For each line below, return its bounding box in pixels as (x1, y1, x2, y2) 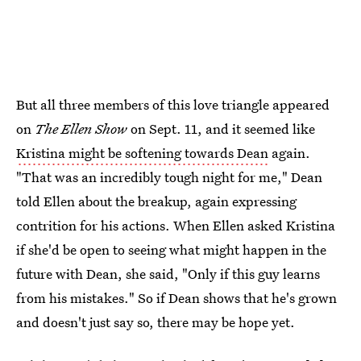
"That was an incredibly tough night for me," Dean (16, 168, 322, 186)
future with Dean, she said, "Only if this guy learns (16, 264, 320, 283)
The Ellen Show (35, 119, 131, 138)
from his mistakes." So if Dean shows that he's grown (16, 288, 337, 307)
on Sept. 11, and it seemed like (131, 119, 315, 138)
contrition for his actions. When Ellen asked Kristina (16, 216, 335, 234)
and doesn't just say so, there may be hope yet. (16, 313, 295, 331)
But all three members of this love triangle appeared (16, 95, 330, 114)
